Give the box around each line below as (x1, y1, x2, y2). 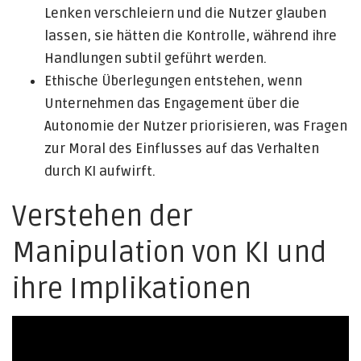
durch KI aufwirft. (44, 163, 156, 180)
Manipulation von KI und (12, 236, 326, 270)
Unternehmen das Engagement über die (44, 95, 300, 112)
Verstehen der (12, 200, 193, 234)
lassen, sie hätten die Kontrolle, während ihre (44, 27, 337, 44)
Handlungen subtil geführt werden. (44, 50, 267, 67)
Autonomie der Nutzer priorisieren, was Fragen (44, 118, 347, 135)
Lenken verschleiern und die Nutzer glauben (44, 5, 326, 22)
